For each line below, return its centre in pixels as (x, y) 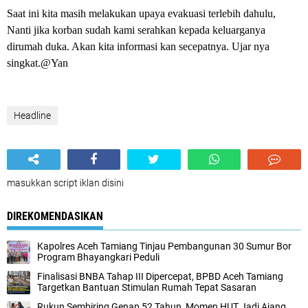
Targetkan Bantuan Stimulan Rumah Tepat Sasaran (147, 287)
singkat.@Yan (37, 63)
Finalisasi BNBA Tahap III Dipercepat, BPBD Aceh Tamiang (160, 276)
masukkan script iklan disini (65, 183)
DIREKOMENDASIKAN (55, 216)
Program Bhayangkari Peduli (98, 257)
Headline (32, 115)
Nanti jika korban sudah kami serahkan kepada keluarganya (136, 30)
